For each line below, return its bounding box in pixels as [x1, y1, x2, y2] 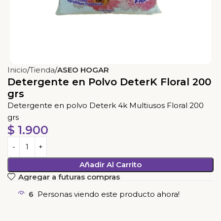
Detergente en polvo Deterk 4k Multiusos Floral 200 [7, 101, 204, 110]
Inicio [7, 65, 27, 75]
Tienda [30, 65, 55, 75]
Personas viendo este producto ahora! [37, 189, 180, 199]
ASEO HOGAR [57, 65, 109, 75]
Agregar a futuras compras [18, 172, 120, 182]
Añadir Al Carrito [79, 160, 142, 170]
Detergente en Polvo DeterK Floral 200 [7, 76, 211, 88]
